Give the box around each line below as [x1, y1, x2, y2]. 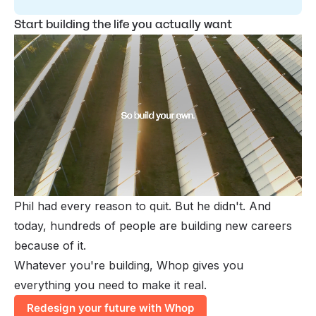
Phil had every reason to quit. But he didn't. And [14, 199, 271, 214]
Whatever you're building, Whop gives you [14, 258, 243, 273]
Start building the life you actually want [14, 16, 232, 32]
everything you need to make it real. [14, 278, 207, 293]
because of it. [14, 238, 86, 253]
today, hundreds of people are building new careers [14, 219, 292, 233]
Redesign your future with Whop [27, 300, 195, 315]
